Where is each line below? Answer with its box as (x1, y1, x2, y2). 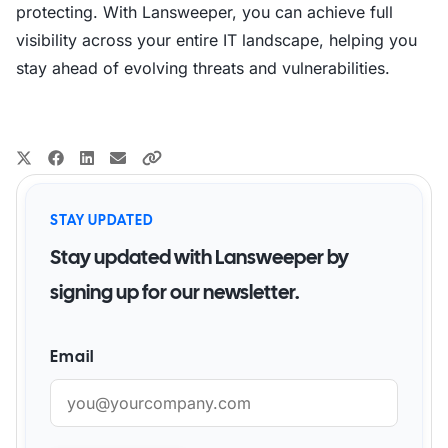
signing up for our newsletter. (50, 279, 299, 305)
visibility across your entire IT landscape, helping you (16, 30, 417, 50)
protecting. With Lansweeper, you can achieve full (16, 2, 393, 22)
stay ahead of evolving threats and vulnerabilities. (16, 58, 390, 78)
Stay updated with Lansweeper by (50, 244, 349, 270)
